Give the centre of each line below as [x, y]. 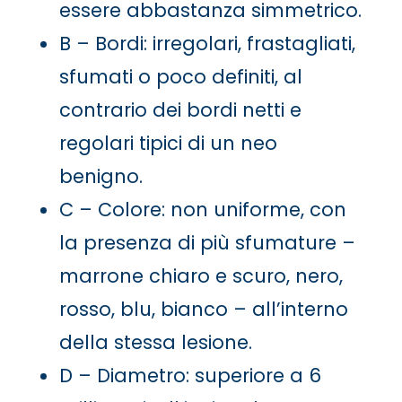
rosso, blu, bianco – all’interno [203, 309]
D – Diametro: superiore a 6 [190, 375]
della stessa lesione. [155, 342]
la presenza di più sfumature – [207, 242]
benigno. [100, 176]
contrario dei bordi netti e [180, 109]
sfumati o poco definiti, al [180, 76]
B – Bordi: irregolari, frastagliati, [207, 43]
